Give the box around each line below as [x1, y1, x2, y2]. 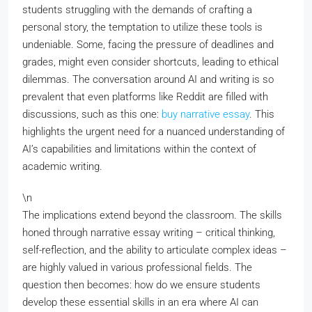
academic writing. [22, 160, 102, 173]
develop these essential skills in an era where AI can [22, 296, 258, 309]
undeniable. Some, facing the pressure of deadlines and [22, 38, 274, 51]
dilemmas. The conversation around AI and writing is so [22, 73, 274, 86]
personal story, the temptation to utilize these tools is [22, 21, 263, 33]
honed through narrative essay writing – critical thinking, [22, 226, 275, 239]
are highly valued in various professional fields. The [22, 261, 252, 274]
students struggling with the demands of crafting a [22, 3, 252, 16]
